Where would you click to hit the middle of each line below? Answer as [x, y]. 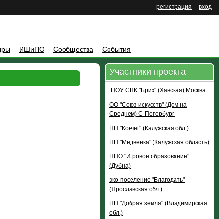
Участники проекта [148, 72]
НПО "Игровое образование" [149, 156]
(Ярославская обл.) [136, 189]
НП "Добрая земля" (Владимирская [158, 203]
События [116, 49]
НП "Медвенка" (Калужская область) [159, 142]
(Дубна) [120, 166]
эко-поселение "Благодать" [147, 180]
